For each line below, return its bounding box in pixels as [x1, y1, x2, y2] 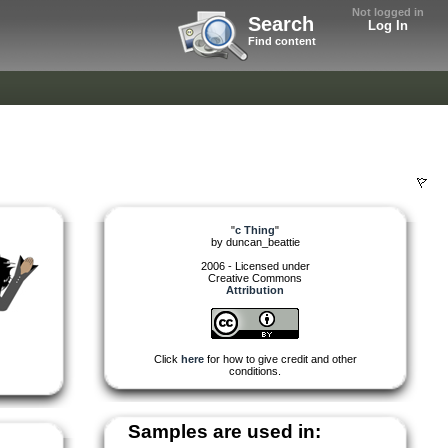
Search [248, 13, 314, 35]
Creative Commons [208, 271, 302, 284]
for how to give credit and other [203, 352, 357, 365]
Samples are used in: [128, 420, 321, 442]
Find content [248, 35, 316, 47]
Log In [368, 18, 408, 33]
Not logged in [352, 6, 424, 18]
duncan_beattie [225, 235, 300, 248]
